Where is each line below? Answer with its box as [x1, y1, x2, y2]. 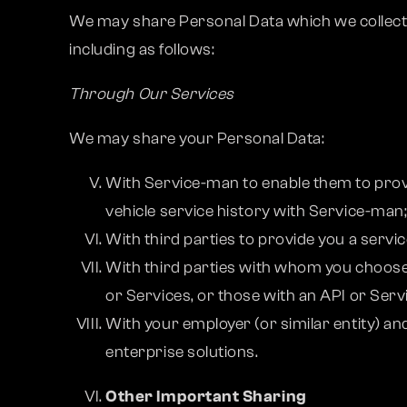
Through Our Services [69, 84, 235, 104]
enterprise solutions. [105, 342, 259, 362]
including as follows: [69, 40, 215, 59]
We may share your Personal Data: [69, 129, 325, 148]
